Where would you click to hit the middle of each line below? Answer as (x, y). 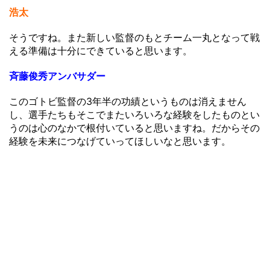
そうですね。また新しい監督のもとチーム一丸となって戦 (134, 37)
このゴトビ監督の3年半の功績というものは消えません (128, 101)
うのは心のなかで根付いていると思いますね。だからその (134, 127)
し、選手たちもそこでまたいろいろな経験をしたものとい (134, 114)
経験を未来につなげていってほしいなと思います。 (120, 141)
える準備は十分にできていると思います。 (101, 50)
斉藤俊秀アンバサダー (57, 76)
